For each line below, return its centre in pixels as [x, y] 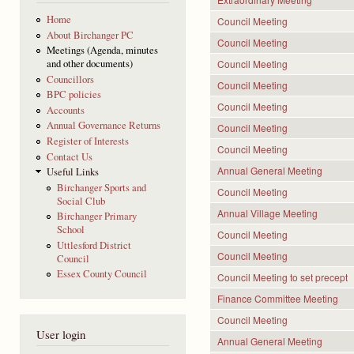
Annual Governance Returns [103, 126]
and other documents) [89, 64]
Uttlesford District [94, 245]
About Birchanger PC [90, 35]
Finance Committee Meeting [278, 298]
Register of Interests [87, 141]
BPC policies [73, 95]
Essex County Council [102, 274]
